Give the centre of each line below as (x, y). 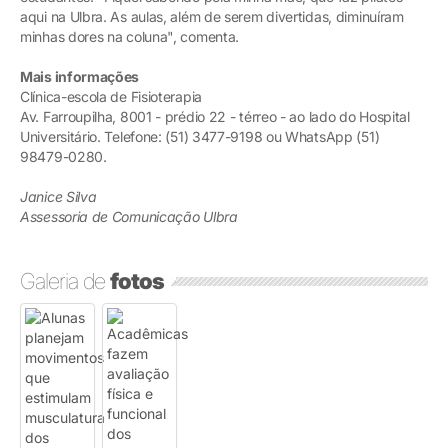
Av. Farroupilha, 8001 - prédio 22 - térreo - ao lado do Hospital (215, 116)
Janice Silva (58, 196)
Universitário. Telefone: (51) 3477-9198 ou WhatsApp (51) (200, 136)
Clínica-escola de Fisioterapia (111, 96)
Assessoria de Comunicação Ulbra (129, 216)
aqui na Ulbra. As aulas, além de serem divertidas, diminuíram (212, 16)
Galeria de (65, 280)
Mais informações (80, 76)
